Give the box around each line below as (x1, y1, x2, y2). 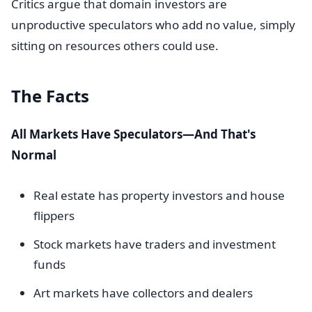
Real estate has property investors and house (33, 187, 285, 203)
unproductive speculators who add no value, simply (11, 17, 295, 33)
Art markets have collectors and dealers (33, 285, 253, 301)
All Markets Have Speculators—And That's (11, 126, 256, 142)
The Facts (11, 84, 89, 107)
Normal (11, 147, 56, 163)
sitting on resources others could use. (11, 38, 219, 54)
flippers (33, 208, 75, 224)
